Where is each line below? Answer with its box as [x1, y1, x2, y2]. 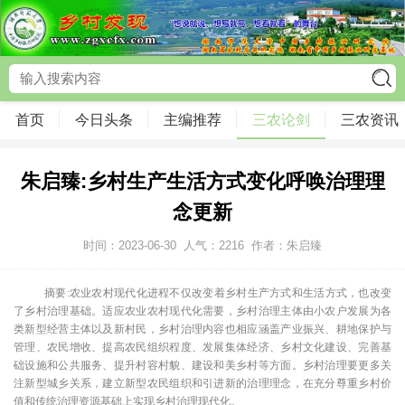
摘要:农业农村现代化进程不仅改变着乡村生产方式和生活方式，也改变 [44, 286, 391, 299]
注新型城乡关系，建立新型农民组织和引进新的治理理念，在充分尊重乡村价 [14, 376, 391, 390]
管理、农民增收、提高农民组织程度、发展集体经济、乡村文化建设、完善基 [14, 340, 391, 353]
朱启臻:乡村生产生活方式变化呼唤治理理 [20, 169, 385, 193]
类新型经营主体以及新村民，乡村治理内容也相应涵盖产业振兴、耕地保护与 [14, 322, 391, 335]
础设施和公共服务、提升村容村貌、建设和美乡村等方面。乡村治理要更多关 [14, 358, 391, 372]
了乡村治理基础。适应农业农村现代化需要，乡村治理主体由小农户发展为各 [14, 304, 391, 317]
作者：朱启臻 [251, 238, 322, 252]
